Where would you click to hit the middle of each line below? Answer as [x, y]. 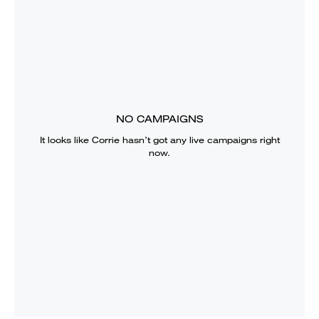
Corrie [105, 140]
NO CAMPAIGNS [159, 119]
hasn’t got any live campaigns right [199, 140]
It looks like [66, 140]
